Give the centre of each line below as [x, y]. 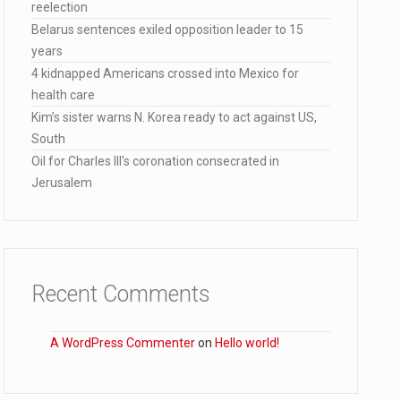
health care [63, 95]
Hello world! [247, 343]
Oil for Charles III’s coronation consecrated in [155, 161]
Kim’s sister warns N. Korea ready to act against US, [174, 117]
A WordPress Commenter [123, 343]
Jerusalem [62, 183]
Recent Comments [121, 294]
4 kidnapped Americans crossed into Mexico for [165, 73]
